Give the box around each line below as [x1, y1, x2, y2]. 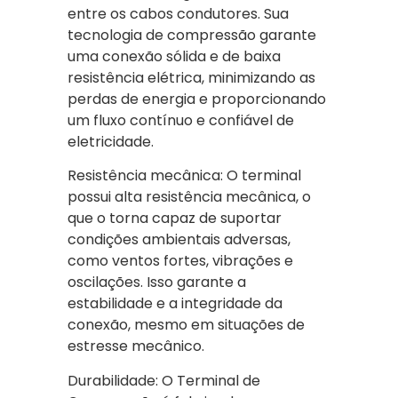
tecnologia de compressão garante [68, 24, 316, 45]
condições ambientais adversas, [68, 229, 291, 251]
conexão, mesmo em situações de [68, 314, 305, 336]
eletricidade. [68, 131, 154, 152]
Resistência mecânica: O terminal [68, 165, 301, 187]
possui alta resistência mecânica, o [68, 187, 311, 208]
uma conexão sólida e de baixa [68, 45, 281, 67]
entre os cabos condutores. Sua [68, 3, 289, 24]
